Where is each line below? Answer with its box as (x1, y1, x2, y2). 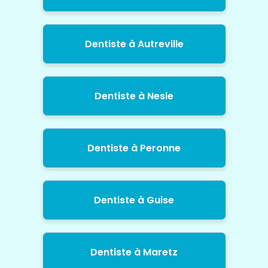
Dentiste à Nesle (95, 89, 173, 103)
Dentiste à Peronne (87, 141, 181, 156)
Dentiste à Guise (94, 193, 174, 208)
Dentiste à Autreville (84, 37, 184, 51)
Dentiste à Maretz (90, 245, 178, 260)
